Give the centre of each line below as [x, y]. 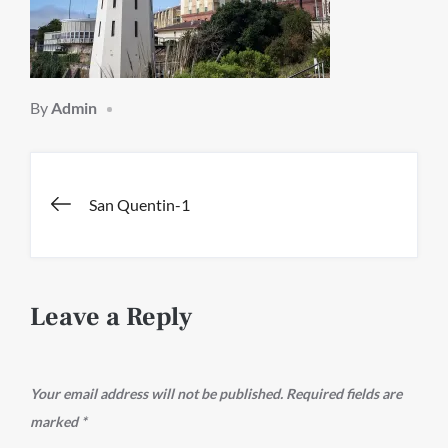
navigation [147, 269]
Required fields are [344, 393]
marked [55, 421]
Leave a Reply [111, 317]
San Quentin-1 [139, 204]
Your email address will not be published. [156, 393]
